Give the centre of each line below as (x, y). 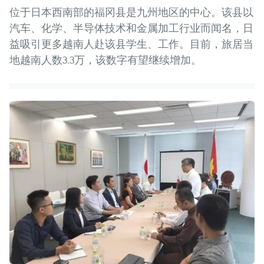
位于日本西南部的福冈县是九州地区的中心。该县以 (131, 12)
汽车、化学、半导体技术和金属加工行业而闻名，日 (131, 28)
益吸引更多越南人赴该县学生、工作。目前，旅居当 (131, 44)
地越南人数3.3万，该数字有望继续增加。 (105, 60)
